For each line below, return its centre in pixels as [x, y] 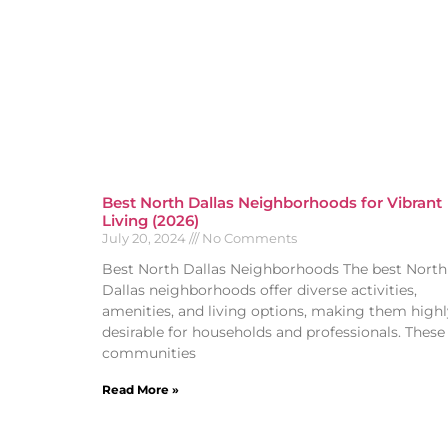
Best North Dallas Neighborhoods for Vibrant [272, 203]
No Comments [248, 238]
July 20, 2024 [145, 238]
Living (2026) [150, 221]
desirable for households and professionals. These [273, 332]
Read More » [140, 390]
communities [149, 353]
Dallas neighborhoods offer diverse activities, [259, 290]
